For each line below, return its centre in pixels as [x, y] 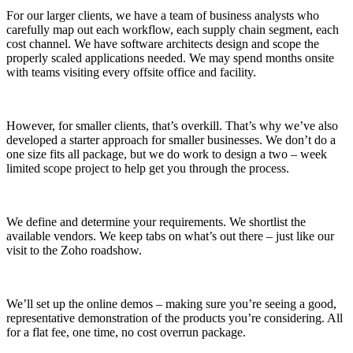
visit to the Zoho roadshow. [74, 250]
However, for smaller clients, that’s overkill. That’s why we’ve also [172, 125]
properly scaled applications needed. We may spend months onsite [170, 58]
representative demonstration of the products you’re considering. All [175, 318]
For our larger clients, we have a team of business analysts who [163, 15]
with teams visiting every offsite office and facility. [131, 72]
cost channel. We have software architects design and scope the [163, 43]
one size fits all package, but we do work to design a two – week [167, 154]
